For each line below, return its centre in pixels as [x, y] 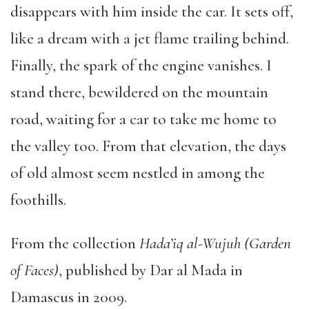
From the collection [75, 243]
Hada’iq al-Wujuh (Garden [215, 243]
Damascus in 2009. [69, 297]
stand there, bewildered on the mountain [139, 92]
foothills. [38, 200]
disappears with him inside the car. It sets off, [152, 12]
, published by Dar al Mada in [151, 270]
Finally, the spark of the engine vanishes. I [141, 66]
